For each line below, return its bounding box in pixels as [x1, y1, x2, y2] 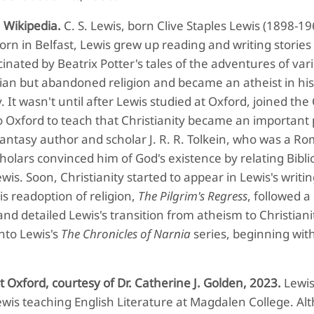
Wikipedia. [4, 18, 64, 34]
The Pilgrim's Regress [138, 188, 247, 204]
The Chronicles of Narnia [61, 226, 191, 242]
